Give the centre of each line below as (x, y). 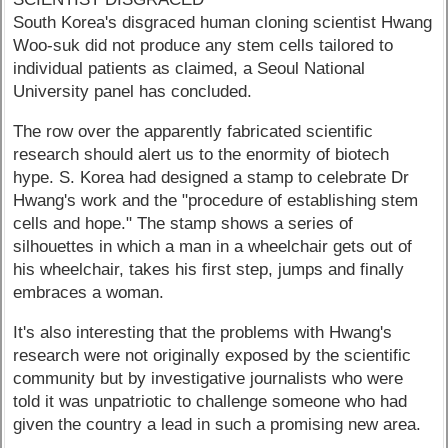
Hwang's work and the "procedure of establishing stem (216, 201)
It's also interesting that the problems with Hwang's (203, 332)
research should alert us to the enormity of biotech (201, 155)
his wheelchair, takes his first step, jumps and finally (209, 270)
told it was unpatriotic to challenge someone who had (210, 401)
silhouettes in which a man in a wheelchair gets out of (213, 247)
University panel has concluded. (133, 92)
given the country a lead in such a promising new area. (217, 424)
